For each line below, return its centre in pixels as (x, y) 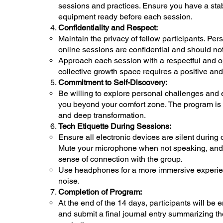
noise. (69, 181)
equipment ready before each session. (125, 16)
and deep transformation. (102, 115)
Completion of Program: (100, 192)
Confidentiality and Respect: (108, 27)
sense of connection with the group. (120, 159)
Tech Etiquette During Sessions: (115, 126)
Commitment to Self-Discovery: (113, 82)
